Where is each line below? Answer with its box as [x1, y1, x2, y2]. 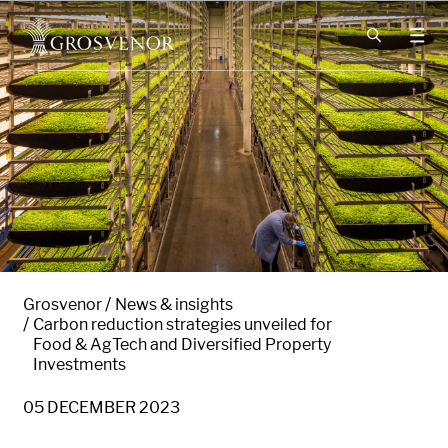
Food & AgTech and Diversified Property [33, 335, 331, 355]
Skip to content [42, 93, 155, 112]
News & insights [115, 295, 233, 315]
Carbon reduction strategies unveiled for [33, 315, 332, 335]
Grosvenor [23, 295, 102, 315]
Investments [33, 355, 126, 375]
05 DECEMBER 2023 [23, 398, 180, 418]
